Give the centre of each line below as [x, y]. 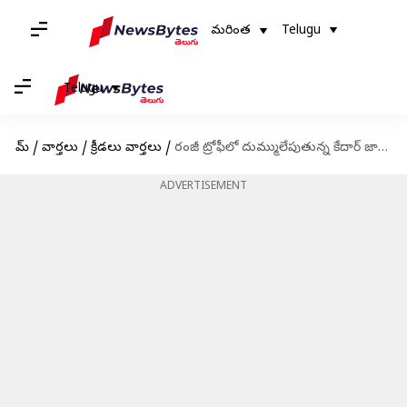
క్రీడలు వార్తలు [126, 149]
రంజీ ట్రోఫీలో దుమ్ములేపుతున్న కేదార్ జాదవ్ [276, 149]
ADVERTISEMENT [203, 187]
